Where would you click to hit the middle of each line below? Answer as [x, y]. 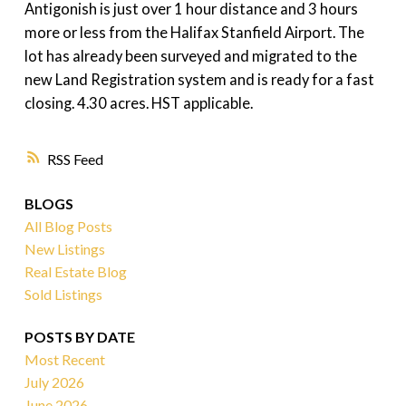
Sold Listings [63, 294]
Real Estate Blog [75, 271]
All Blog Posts [68, 226]
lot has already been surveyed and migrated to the [190, 56]
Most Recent [64, 359]
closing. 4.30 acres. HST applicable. [138, 103]
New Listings [64, 248]
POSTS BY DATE [79, 336]
